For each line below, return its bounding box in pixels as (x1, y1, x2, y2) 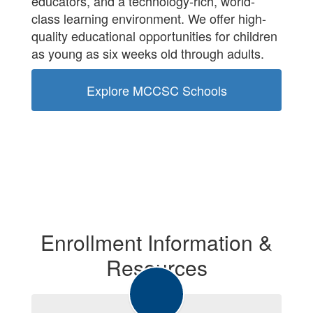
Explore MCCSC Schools (86, 81, 227, 99)
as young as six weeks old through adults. (31, 44, 268, 62)
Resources (105, 252, 208, 282)
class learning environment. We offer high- (31, 9, 266, 27)
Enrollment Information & (41, 227, 272, 257)
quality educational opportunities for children (31, 27, 277, 45)
